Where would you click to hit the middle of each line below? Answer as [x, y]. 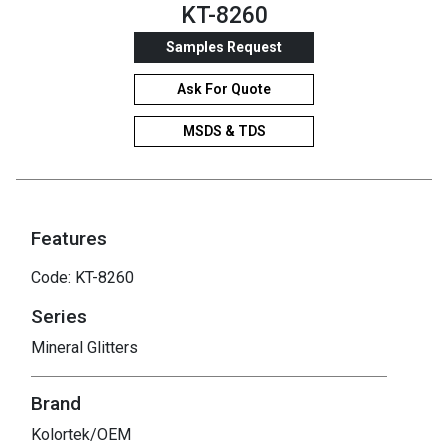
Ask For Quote [224, 88]
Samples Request [224, 46]
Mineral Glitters [84, 347]
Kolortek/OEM [81, 434]
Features [69, 238]
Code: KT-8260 [82, 277]
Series [59, 316]
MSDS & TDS [224, 130]
